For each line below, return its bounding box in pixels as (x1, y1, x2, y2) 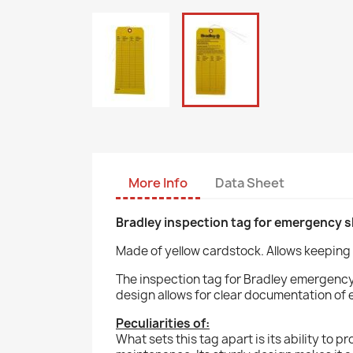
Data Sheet (215, 173, 285, 191)
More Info (128, 173, 188, 191)
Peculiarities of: (116, 314, 210, 332)
